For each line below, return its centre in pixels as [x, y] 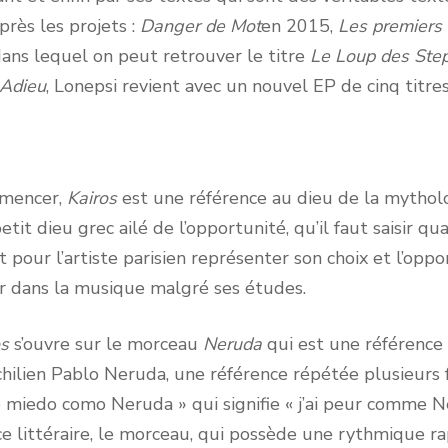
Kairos [91, 198]
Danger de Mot [200, 26]
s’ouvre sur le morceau [105, 344]
